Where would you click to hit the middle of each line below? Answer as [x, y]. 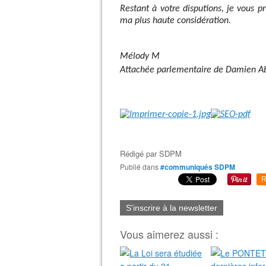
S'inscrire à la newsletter [172, 208]
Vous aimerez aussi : [169, 234]
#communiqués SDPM [198, 167]
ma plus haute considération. [175, 21]
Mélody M [140, 56]
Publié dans [142, 167]
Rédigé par [140, 153]
